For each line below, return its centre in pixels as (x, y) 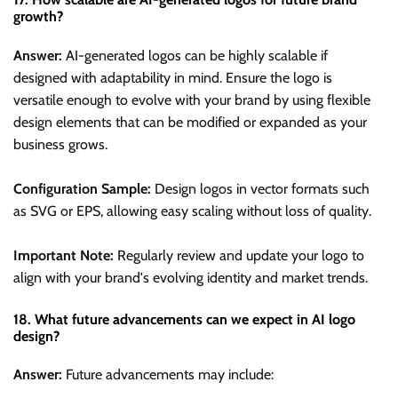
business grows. (60, 144)
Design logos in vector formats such (260, 188)
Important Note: (64, 255)
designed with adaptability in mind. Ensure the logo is (173, 77)
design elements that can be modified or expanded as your (190, 122)
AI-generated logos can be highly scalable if (195, 55)
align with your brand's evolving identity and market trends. (191, 277)
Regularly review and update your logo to (239, 255)
